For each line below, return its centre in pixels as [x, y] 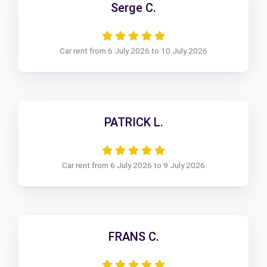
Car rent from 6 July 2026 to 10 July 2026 [133, 50]
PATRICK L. [133, 122]
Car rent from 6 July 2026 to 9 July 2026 [133, 165]
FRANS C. [133, 236]
